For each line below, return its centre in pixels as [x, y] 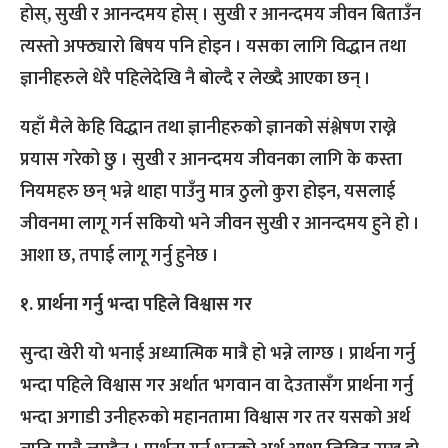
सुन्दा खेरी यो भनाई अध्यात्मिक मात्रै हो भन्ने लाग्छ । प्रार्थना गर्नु [217, 354]
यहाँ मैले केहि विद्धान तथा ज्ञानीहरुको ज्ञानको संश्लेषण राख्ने [208, 128]
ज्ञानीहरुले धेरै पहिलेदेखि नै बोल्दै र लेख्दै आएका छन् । [195, 79]
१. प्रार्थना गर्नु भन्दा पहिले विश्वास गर [136, 305]
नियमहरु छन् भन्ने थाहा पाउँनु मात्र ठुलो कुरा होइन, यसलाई [207, 192]
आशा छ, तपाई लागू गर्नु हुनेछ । [119, 256]
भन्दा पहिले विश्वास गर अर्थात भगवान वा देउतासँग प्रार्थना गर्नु [216, 386]
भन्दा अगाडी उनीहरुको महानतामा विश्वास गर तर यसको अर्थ [215, 418]
